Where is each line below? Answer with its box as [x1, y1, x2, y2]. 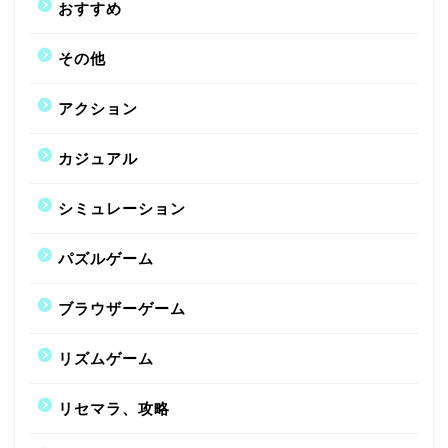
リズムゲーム [58, 349, 154, 367]
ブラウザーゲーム [58, 299, 186, 317]
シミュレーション [58, 199, 186, 217]
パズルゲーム [58, 249, 154, 267]
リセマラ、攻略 [58, 399, 170, 417]
